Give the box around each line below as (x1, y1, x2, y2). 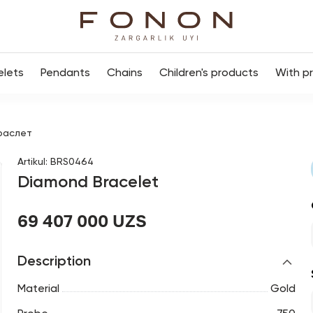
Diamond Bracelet (17, 174, 159, 191)
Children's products (159, 68, 259, 79)
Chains (107, 68, 143, 79)
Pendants (41, 68, 90, 79)
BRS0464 (50, 157, 94, 167)
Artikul (17, 157, 45, 167)
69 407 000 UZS (17, 210, 147, 231)
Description (17, 255, 91, 269)
